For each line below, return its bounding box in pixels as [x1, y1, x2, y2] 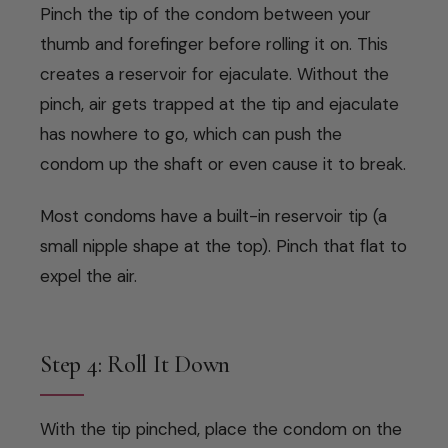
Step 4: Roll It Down [40, 349, 231, 379]
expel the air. [40, 264, 137, 287]
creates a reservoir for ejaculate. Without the [40, 62, 389, 85]
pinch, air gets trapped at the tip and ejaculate [40, 92, 399, 115]
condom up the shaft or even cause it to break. [40, 152, 406, 175]
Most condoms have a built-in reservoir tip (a [40, 204, 387, 227]
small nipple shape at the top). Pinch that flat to [40, 234, 407, 257]
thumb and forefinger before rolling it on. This [40, 32, 388, 55]
